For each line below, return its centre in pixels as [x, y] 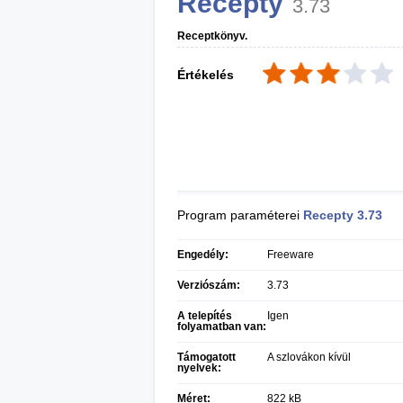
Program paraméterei [240, 215]
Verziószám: [209, 285]
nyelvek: [199, 368]
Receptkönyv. [212, 36]
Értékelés [206, 75]
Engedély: [203, 255]
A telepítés [205, 316]
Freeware [291, 255]
